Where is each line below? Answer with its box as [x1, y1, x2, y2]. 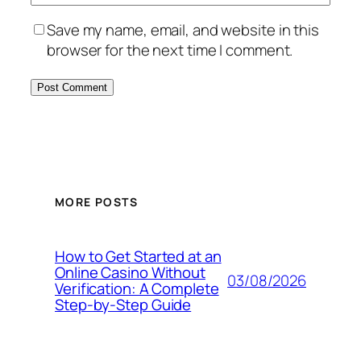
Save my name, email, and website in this [47, 19, 319, 41]
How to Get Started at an [55, 246, 222, 267]
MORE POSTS [55, 193, 138, 210]
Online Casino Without [55, 262, 205, 283]
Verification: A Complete [55, 278, 219, 299]
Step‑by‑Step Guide [55, 294, 192, 315]
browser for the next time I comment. [47, 39, 293, 61]
